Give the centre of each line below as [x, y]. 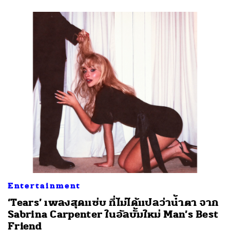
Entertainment [44, 186]
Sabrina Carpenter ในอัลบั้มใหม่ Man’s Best [113, 214]
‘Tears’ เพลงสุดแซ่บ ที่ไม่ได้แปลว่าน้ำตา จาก [113, 202]
